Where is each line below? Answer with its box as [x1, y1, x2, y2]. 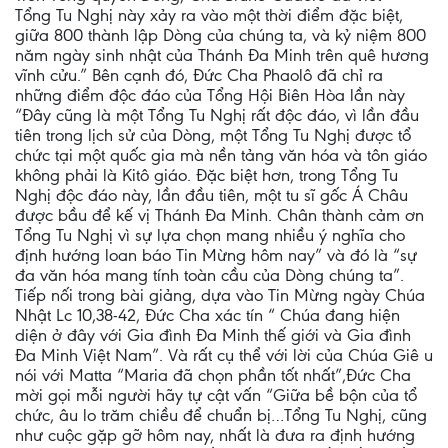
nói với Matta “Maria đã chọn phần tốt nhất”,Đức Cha [15, 365, 411, 385]
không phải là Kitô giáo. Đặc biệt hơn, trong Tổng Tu [15, 165, 398, 185]
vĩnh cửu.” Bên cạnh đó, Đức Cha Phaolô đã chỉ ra [15, 65, 383, 85]
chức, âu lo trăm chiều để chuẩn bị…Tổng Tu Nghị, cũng [15, 405, 427, 425]
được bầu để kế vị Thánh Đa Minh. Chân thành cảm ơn [15, 205, 424, 225]
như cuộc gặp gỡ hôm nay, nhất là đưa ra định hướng [15, 425, 415, 445]
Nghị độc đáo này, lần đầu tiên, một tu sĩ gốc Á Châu [15, 185, 408, 205]
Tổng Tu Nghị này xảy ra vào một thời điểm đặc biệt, [15, 5, 403, 25]
